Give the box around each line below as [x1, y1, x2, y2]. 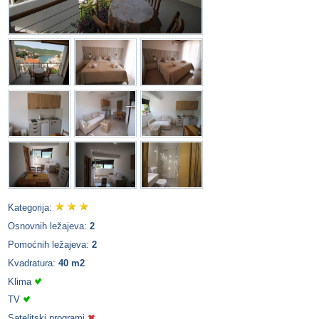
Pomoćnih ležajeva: [8, 239, 92, 251]
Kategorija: [8, 202, 55, 214]
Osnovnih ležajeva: [8, 221, 90, 232]
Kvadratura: [8, 257, 58, 268]
